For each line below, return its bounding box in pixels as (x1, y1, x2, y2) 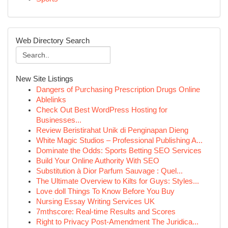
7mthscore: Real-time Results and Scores (36, 208, 176, 216)
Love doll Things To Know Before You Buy (36, 187, 175, 195)
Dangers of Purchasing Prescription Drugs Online (36, 85, 200, 94)
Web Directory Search (16, 37, 90, 45)
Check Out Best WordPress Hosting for (36, 106, 167, 114)
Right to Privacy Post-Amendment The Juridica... (36, 218, 198, 226)
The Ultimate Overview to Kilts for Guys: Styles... (36, 177, 199, 185)
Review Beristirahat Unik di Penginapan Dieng (36, 126, 188, 134)
